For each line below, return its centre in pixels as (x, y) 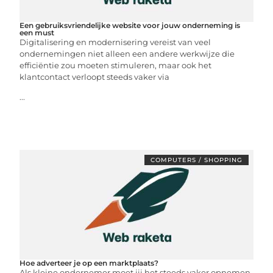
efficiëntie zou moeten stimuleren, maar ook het (116, 65)
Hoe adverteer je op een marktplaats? (89, 263)
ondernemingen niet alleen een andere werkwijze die (127, 53)
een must (37, 32)
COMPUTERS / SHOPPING (196, 160)
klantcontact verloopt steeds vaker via (95, 76)
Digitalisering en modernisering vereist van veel (115, 42)
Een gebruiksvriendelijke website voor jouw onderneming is (130, 25)
